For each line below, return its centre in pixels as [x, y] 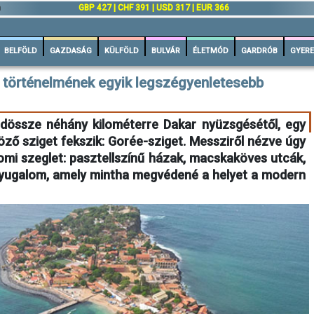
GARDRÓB [259, 51]
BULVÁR [166, 51]
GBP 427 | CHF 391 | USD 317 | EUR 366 [154, 8]
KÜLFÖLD [122, 51]
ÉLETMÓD [211, 51]
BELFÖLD [21, 51]
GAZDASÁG [71, 51]
